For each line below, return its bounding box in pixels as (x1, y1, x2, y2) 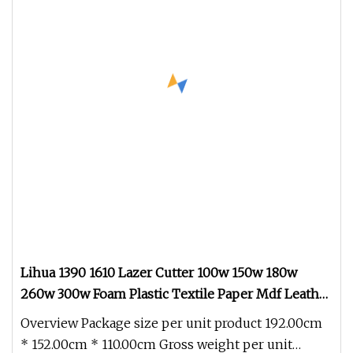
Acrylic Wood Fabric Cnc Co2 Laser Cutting (20, 307, 280, 323)
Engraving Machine (20, 329, 141, 344)
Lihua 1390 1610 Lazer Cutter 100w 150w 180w (20, 265, 297, 281)
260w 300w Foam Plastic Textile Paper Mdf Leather (20, 286, 332, 302)
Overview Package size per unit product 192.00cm (20, 315, 322, 331)
